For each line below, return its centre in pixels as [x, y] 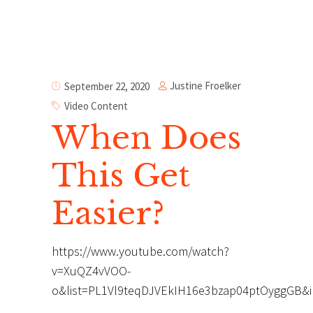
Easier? [108, 213]
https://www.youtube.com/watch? [140, 252]
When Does [146, 138]
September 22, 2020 [107, 86]
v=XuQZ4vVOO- [91, 271]
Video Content [96, 105]
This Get [121, 176]
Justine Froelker [205, 86]
